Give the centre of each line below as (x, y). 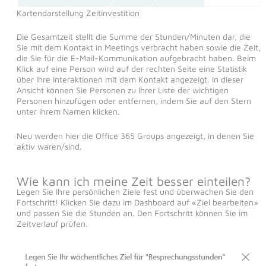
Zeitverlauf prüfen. (52, 223)
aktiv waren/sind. (49, 146)
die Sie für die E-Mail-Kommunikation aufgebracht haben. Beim (136, 58)
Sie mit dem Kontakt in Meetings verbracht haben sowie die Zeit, (138, 47)
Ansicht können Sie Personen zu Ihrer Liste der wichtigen (122, 90)
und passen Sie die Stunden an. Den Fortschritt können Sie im (132, 213)
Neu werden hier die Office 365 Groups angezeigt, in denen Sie (135, 135)
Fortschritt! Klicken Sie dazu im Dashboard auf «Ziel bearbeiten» (137, 202)
